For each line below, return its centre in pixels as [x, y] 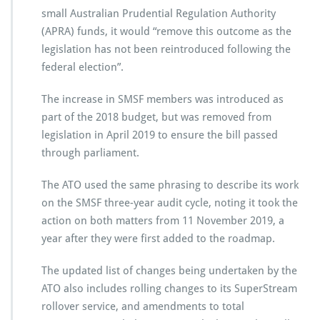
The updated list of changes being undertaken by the [169, 270]
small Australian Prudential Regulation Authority [159, 13]
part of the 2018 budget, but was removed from [156, 117]
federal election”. [82, 67]
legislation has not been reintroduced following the [166, 49]
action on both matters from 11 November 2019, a [163, 220]
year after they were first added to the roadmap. [158, 238]
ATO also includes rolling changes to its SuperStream [169, 288]
